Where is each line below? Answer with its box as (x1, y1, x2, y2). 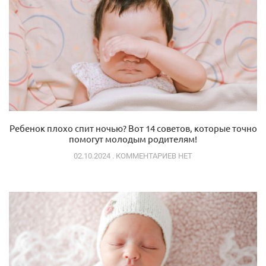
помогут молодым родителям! (69, 132, 197, 144)
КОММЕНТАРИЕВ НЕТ (114, 151, 192, 160)
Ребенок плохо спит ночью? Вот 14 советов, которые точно (9, 122, 257, 134)
